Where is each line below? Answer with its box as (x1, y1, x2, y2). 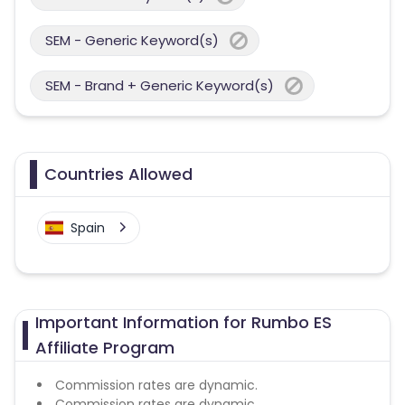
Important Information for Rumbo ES (35, 311, 333, 334)
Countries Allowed (44, 163, 193, 185)
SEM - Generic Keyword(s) (45, 31, 219, 50)
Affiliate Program (35, 336, 175, 359)
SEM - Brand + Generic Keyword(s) (45, 76, 274, 95)
